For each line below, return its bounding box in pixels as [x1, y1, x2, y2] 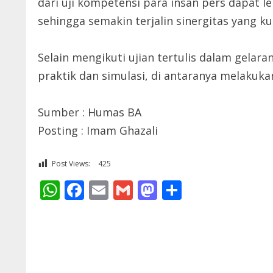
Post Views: [52, 158, 90, 169]
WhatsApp [60, 176, 154, 203]
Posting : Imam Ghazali [38, 123, 158, 138]
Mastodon [157, 176, 249, 203]
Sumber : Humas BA [38, 105, 141, 119]
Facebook [84, 176, 170, 203]
